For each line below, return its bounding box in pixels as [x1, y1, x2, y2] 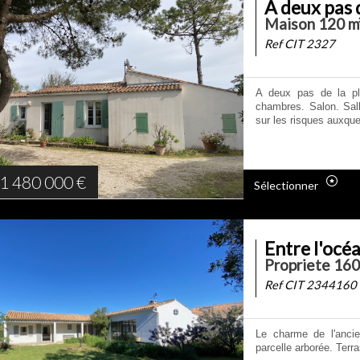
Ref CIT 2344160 [264, 277, 358, 292]
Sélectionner [254, 178, 319, 192]
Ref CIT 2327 [264, 36, 336, 51]
